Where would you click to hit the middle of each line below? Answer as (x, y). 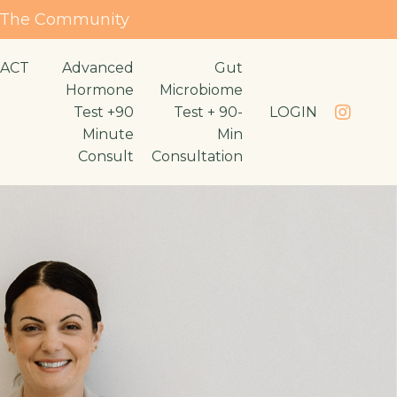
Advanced (98, 68)
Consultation (197, 156)
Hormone (100, 90)
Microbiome (201, 90)
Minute (108, 134)
